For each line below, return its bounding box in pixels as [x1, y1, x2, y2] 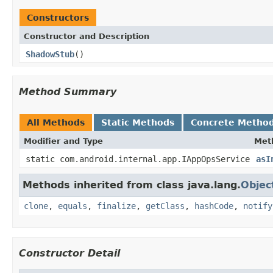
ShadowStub [26, 49, 74, 59]
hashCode [194, 200, 233, 211]
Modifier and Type [24, 136, 103, 146]
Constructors [27, 12, 89, 23]
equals [58, 200, 87, 211]
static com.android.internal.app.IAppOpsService [26, 154, 250, 164]
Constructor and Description [24, 31, 149, 41]
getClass [146, 200, 185, 211]
